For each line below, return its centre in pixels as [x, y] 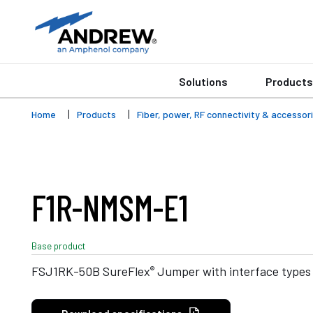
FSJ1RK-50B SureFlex [91, 271]
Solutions [203, 81]
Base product [58, 245]
